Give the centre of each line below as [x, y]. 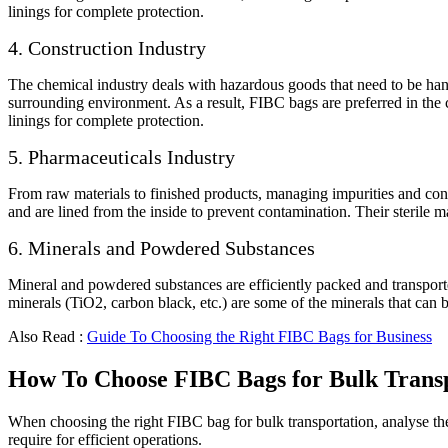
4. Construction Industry [107, 48]
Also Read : [47, 337]
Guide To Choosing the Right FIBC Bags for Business [259, 337]
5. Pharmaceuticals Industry [121, 157]
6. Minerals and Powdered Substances [161, 248]
